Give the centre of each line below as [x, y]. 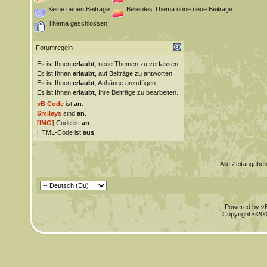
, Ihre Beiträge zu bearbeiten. [136, 92]
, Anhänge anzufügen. [126, 83]
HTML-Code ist [60, 132]
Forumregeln [54, 48]
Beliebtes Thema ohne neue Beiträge [179, 9]
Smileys [49, 113]
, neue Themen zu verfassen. [137, 64]
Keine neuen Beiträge [79, 9]
